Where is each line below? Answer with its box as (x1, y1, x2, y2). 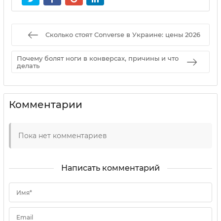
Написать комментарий (61, 163, 160, 173)
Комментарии (9, 99, 82, 111)
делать (17, 61, 39, 70)
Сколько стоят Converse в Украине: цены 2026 (45, 31, 200, 39)
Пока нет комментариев (18, 131, 107, 141)
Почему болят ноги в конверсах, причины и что (17, 54, 179, 62)
